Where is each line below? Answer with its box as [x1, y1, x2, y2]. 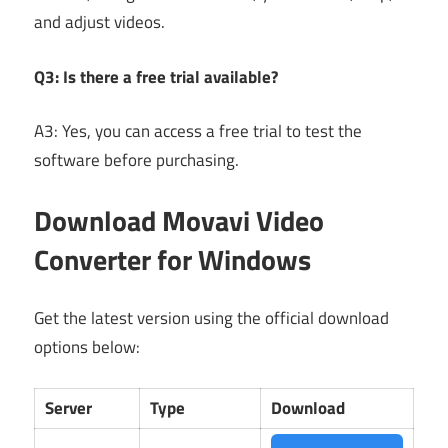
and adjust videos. [34, 9, 165, 36]
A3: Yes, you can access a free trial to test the [34, 118, 362, 145]
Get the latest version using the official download [34, 305, 389, 332]
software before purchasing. [34, 147, 239, 174]
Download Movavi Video [34, 198, 324, 242]
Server [45, 394, 93, 421]
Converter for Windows [34, 237, 311, 281]
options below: [34, 334, 140, 361]
